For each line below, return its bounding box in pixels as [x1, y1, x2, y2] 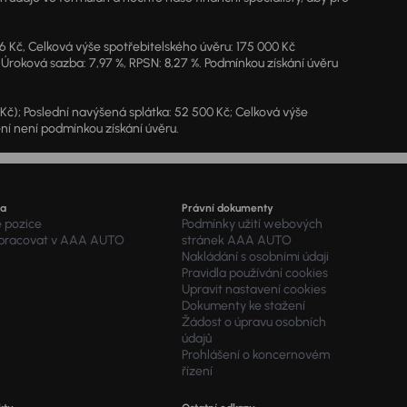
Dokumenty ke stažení [181, 298, 305, 313]
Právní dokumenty [181, 202, 273, 214]
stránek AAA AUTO [181, 233, 292, 248]
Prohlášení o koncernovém [181, 347, 330, 362]
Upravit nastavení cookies [181, 282, 326, 297]
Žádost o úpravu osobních [181, 314, 326, 330]
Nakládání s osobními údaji [181, 249, 329, 264]
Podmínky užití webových [181, 216, 323, 232]
